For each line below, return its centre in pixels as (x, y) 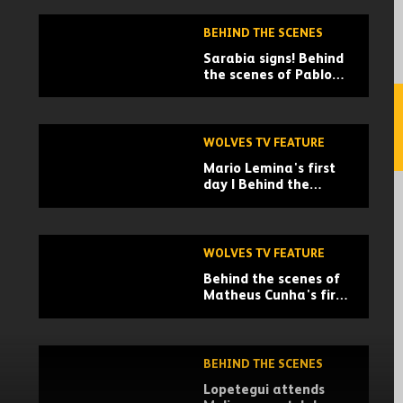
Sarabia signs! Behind (274, 58)
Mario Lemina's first (270, 169)
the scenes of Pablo (268, 75)
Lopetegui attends (264, 390)
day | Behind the (257, 185)
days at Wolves (253, 312)
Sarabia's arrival (259, 91)
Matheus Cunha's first (276, 296)
